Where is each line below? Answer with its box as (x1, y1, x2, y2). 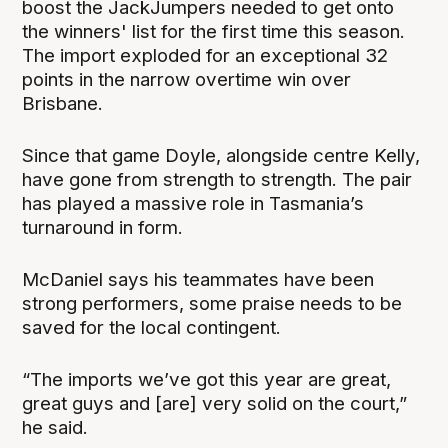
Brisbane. (22, 91, 104, 115)
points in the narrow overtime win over (22, 67, 352, 91)
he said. (22, 415, 89, 439)
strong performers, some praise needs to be (22, 291, 403, 315)
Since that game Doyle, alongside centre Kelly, (22, 143, 421, 167)
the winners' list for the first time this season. (22, 19, 406, 43)
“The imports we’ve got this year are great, (22, 367, 392, 391)
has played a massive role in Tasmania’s (22, 191, 365, 215)
